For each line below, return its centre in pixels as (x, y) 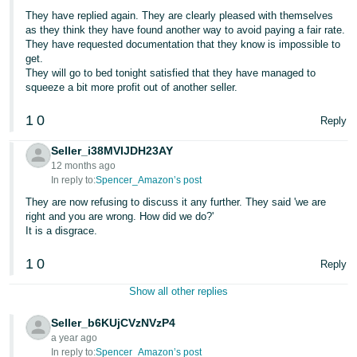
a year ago (75, 338)
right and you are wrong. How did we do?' (120, 216)
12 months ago (84, 166)
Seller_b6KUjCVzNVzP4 (114, 323)
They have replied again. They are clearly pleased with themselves (180, 16)
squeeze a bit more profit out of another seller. (132, 87)
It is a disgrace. (62, 231)
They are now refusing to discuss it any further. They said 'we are (176, 202)
